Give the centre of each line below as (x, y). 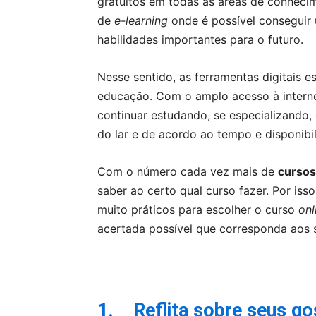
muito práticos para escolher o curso (198, 209)
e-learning (141, 20)
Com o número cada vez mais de (188, 171)
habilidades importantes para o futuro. (200, 39)
